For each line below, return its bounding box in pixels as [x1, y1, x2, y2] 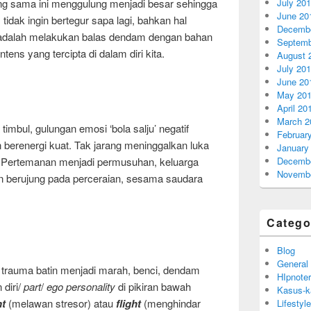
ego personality [47, 278, 115, 294]
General [277, 257, 308, 270]
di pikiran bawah [115, 278, 191, 294]
